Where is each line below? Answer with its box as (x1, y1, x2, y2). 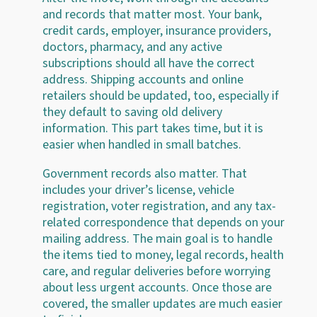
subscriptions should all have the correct (42, 54, 255, 72)
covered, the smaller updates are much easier (42, 294, 282, 313)
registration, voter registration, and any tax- (42, 197, 276, 215)
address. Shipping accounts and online (42, 70, 243, 88)
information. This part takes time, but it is (42, 119, 263, 137)
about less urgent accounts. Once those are (42, 278, 272, 296)
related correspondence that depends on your (42, 213, 284, 231)
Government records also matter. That (42, 164, 247, 183)
